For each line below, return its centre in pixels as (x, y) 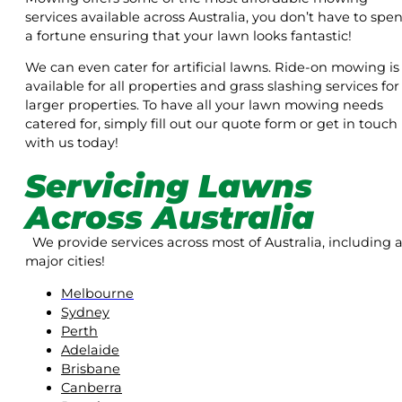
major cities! (65, 262)
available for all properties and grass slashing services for (212, 87)
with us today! (72, 143)
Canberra (92, 387)
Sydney (85, 312)
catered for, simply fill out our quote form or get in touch (211, 124)
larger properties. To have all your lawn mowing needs (204, 105)
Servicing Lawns (169, 187)
